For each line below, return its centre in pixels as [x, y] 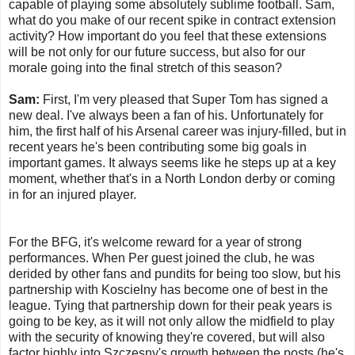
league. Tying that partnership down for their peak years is [170, 306]
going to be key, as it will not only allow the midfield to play [172, 322]
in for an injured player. [73, 195]
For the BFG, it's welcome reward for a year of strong [155, 242]
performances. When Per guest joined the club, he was [162, 258]
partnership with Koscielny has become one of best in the [168, 290]
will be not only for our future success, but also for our [157, 52]
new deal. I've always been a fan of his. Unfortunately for [166, 116]
